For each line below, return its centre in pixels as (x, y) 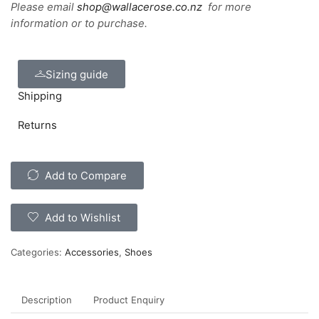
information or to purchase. (79, 24)
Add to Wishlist (83, 218)
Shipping (40, 96)
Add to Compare (86, 176)
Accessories (92, 252)
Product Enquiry (129, 300)
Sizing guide (77, 74)
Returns (37, 126)
